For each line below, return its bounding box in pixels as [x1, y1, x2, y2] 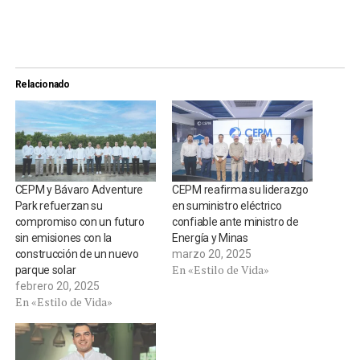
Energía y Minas [171, 231, 248, 244]
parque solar [14, 263, 76, 276]
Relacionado [14, 79, 71, 91]
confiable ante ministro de [171, 215, 299, 228]
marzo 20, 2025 [171, 247, 252, 260]
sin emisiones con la [14, 231, 112, 244]
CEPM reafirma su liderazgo [171, 182, 309, 196]
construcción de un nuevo [14, 247, 139, 260]
